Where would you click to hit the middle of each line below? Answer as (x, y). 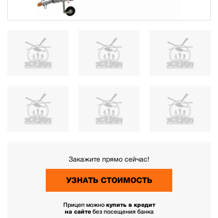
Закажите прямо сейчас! (109, 159)
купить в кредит (130, 205)
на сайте (78, 211)
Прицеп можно (84, 205)
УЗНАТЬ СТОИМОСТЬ (109, 180)
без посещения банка (122, 211)
